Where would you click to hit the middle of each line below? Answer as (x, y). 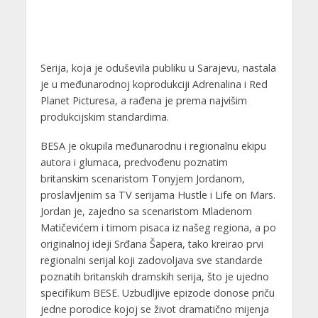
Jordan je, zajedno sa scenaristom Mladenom (146, 211)
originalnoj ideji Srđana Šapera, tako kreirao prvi (152, 243)
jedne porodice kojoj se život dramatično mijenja (154, 309)
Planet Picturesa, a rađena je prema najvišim (143, 100)
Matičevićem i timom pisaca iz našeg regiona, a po (158, 227)
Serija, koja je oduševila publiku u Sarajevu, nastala (158, 67)
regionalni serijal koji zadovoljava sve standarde (151, 260)
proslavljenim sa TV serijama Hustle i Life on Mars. (158, 194)
